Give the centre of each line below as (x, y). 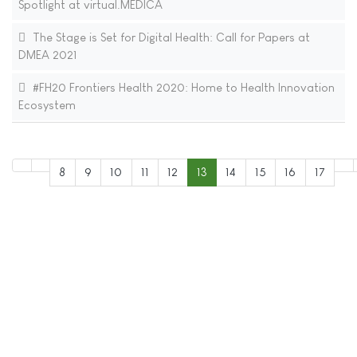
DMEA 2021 (47, 55)
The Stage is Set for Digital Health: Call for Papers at (169, 37)
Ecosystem (47, 105)
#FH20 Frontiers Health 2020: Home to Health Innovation (182, 88)
